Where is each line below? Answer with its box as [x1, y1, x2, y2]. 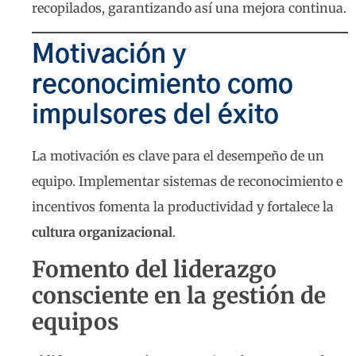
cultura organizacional [32, 224, 172, 241]
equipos [32, 307, 118, 336]
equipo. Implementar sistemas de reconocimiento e [32, 173, 342, 190]
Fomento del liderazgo [32, 254, 277, 284]
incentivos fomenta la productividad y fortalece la [32, 199, 334, 215]
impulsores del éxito [32, 103, 279, 129]
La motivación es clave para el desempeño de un [32, 148, 324, 164]
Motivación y [32, 42, 187, 68]
